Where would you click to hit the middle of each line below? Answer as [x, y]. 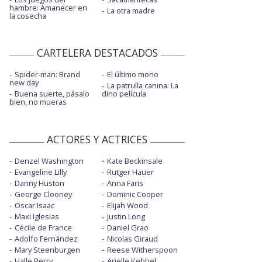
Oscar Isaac [35, 205]
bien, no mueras [38, 101]
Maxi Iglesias [37, 216]
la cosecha [28, 16]
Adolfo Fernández [46, 238]
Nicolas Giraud [132, 238]
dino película [124, 93]
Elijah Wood [127, 205]
